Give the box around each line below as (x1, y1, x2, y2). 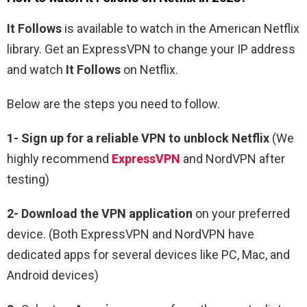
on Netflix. (121, 62, 181, 77)
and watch (7, 62, 66, 77)
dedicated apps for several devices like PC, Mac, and (7, 247, 290, 262)
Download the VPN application (21, 206, 193, 221)
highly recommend (7, 151, 112, 166)
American (209, 21, 264, 36)
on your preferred (193, 206, 290, 221)
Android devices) (7, 267, 99, 282)
